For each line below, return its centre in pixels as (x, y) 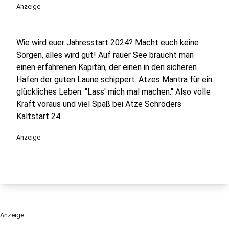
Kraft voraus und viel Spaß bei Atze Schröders (99, 104)
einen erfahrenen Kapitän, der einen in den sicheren (107, 67)
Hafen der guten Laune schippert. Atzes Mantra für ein (114, 79)
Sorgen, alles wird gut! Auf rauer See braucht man (105, 55)
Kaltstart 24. (39, 116)
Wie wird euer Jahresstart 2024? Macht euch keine (108, 42)
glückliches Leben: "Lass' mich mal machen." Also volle (113, 91)
